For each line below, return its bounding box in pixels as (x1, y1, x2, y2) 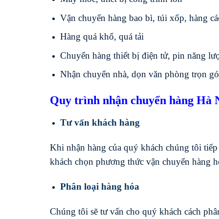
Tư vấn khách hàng (60, 117, 140, 128)
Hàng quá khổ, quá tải (60, 31, 144, 42)
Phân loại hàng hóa (60, 181, 139, 192)
